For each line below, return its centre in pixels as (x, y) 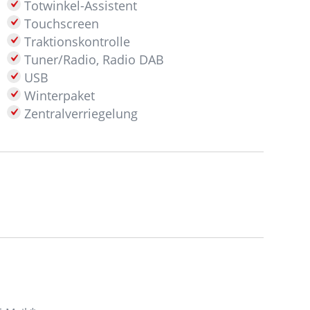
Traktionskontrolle (76, 42)
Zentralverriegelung (80, 113)
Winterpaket (58, 95)
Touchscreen (60, 24)
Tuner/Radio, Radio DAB (93, 60)
